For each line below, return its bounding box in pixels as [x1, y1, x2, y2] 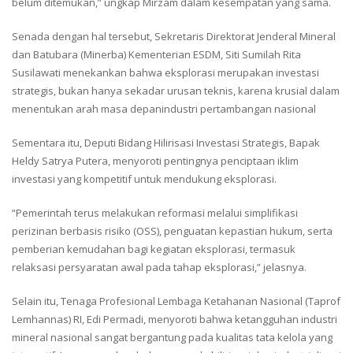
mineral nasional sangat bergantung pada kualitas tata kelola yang [12, 329, 333, 344]
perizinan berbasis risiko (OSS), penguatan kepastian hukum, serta [12, 223, 333, 238]
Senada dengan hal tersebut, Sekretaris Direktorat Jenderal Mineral [12, 28, 336, 43]
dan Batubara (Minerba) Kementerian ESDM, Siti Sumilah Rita [12, 46, 301, 61]
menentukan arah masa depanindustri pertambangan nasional [12, 101, 316, 116]
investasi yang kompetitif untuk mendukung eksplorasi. [12, 171, 277, 186]
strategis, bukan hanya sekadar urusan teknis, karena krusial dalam [12, 83, 340, 98]
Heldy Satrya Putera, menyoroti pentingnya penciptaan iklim [12, 153, 299, 168]
